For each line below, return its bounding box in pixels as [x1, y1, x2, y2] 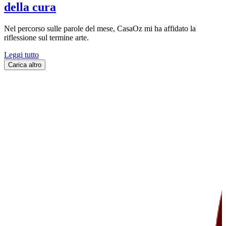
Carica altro [8, 61, 41, 69]
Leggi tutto [4, 50, 39, 60]
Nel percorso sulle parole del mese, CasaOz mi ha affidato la [4, 24, 196, 33]
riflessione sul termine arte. [4, 33, 89, 42]
